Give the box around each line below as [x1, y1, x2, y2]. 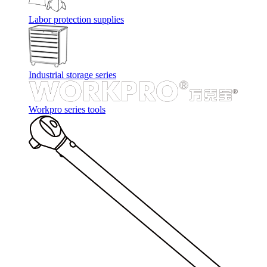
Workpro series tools [29, 104, 105, 114]
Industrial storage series [29, 70, 116, 80]
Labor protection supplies [29, 14, 124, 24]
